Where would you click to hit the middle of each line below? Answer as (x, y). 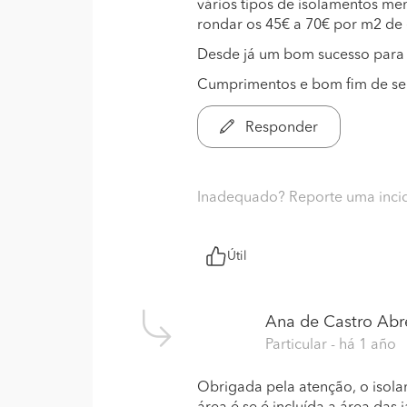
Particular (298, 345)
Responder (280, 128)
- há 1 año (363, 345)
